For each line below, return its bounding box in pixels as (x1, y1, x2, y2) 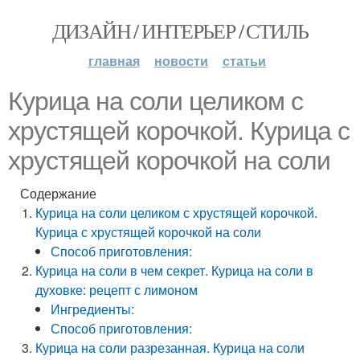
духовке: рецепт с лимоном (35, 280, 198, 299)
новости (153, 51, 208, 70)
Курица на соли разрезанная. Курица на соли (35, 338, 305, 357)
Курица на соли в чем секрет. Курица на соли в (35, 261, 314, 280)
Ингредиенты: (51, 300, 135, 318)
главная (88, 51, 140, 70)
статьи (222, 51, 266, 70)
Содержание (20, 184, 96, 202)
